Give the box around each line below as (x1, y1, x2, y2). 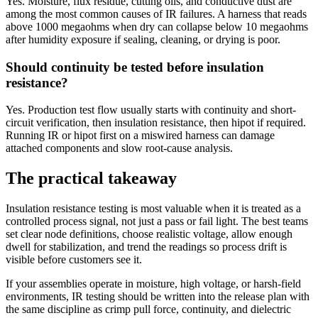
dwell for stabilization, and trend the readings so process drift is (6, 241, 287, 253)
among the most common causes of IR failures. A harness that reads (6, 7, 307, 20)
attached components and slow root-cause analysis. (6, 142, 233, 155)
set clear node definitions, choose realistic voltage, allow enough (6, 228, 292, 241)
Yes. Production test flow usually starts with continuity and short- (6, 104, 296, 116)
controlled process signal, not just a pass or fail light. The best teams (6, 215, 308, 228)
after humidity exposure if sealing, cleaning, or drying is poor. (6, 33, 280, 45)
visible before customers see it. (6, 253, 142, 266)
